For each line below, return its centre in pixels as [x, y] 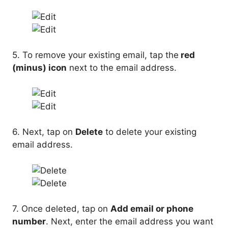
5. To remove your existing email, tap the [95, 55]
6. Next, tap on [44, 132]
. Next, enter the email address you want [130, 222]
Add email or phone [152, 209]
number [29, 222]
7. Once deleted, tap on [61, 209]
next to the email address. [122, 68]
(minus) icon [39, 68]
